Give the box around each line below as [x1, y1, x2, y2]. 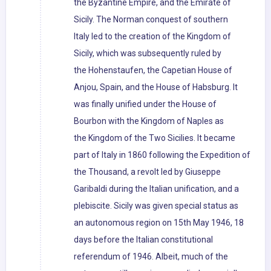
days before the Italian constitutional [74, 235, 213, 245]
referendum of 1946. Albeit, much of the [74, 252, 228, 262]
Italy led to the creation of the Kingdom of [74, 31, 231, 42]
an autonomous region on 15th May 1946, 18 [74, 218, 244, 228]
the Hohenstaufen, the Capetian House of [74, 65, 232, 76]
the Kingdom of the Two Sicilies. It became [74, 133, 235, 143]
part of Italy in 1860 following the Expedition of [74, 150, 250, 160]
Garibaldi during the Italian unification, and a [74, 184, 239, 194]
